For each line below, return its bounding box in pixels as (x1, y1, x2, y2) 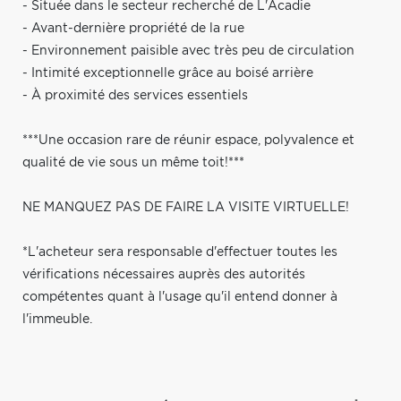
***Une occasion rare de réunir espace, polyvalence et (22, 133, 354, 147)
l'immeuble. (22, 312, 92, 326)
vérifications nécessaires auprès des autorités (22, 268, 305, 281)
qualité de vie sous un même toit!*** (22, 156, 244, 169)
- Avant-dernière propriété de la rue (22, 21, 244, 35)
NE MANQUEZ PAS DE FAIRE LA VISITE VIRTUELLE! (22, 200, 349, 214)
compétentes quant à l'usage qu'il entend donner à (22, 290, 337, 303)
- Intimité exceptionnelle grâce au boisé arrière (22, 66, 313, 80)
